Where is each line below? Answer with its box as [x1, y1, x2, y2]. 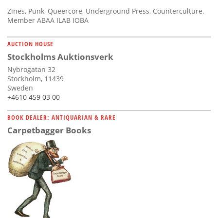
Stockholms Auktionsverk [7, 51, 113, 62]
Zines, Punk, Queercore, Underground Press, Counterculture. [7, 6, 204, 16]
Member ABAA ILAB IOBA [7, 15, 89, 25]
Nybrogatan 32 [7, 64, 55, 74]
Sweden [7, 83, 33, 92]
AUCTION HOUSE [7, 39, 54, 48]
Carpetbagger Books [7, 124, 91, 136]
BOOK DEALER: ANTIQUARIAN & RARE [7, 112, 116, 122]
